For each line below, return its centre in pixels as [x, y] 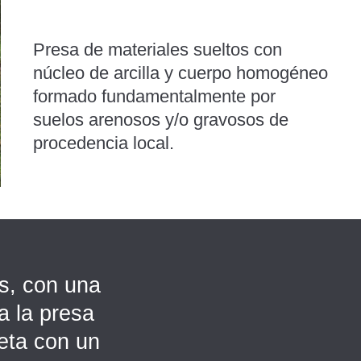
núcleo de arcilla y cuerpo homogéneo [180, 73]
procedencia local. [103, 143]
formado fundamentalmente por [154, 97]
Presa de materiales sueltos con [157, 50]
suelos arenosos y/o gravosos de [160, 120]
